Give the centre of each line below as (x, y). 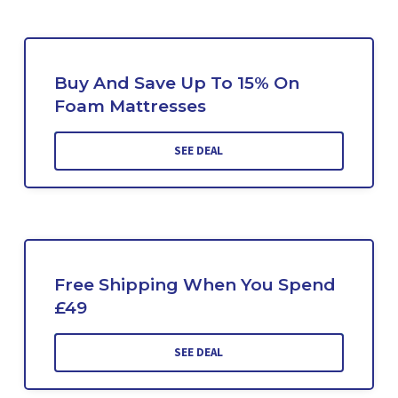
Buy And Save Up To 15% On (176, 84)
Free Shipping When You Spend (195, 285)
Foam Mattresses (130, 107)
